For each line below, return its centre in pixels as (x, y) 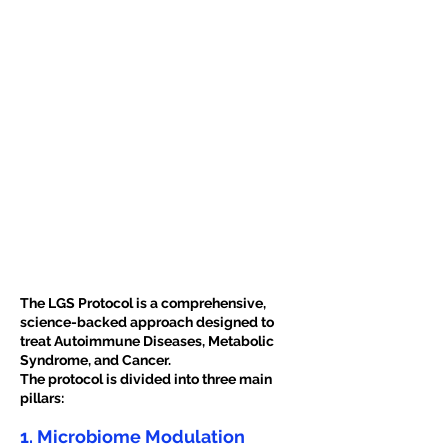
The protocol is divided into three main (146, 379)
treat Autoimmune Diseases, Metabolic (147, 341)
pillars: (42, 398)
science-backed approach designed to (147, 322)
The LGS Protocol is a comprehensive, (143, 303)
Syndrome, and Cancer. (95, 360)
